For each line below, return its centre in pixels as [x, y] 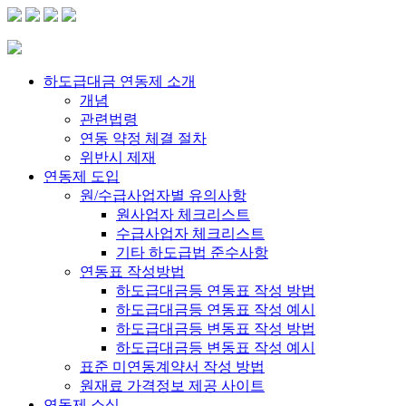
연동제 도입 [82, 176]
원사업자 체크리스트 [183, 214]
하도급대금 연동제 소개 [120, 81]
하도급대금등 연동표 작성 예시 [216, 309]
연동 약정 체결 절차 [143, 138]
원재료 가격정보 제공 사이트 [172, 386]
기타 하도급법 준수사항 [192, 252]
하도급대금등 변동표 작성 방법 [216, 329]
